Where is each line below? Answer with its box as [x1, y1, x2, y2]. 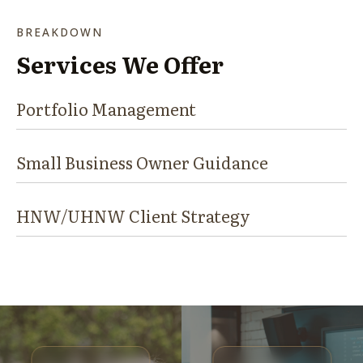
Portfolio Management [16, 96, 196, 121]
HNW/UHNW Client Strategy [16, 203, 250, 228]
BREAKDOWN [16, 23, 103, 40]
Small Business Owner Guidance [16, 149, 268, 174]
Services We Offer [16, 46, 224, 81]
